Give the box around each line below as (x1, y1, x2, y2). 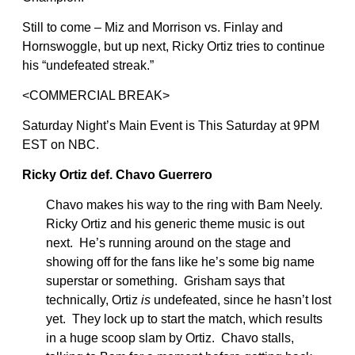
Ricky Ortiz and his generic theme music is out (46, 216, 304, 231)
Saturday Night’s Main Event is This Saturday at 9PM (22, 118, 319, 132)
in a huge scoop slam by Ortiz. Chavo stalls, (46, 330, 294, 345)
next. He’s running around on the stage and (46, 235, 291, 250)
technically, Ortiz (46, 292, 141, 307)
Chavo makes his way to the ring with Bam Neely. (46, 197, 326, 212)
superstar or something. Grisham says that (46, 273, 284, 288)
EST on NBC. (22, 137, 99, 151)
